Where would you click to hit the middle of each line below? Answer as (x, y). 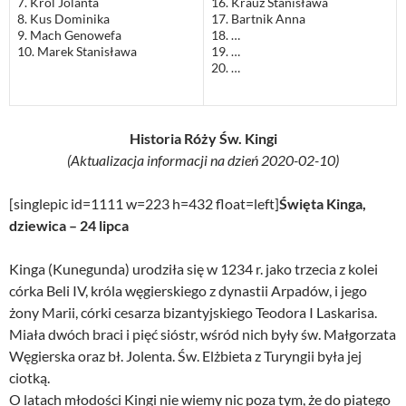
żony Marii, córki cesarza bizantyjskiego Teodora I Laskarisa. (193, 313)
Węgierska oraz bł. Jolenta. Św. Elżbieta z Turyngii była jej (185, 356)
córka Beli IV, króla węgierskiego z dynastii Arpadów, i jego (188, 291)
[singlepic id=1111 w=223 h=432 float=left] (144, 204)
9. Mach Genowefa (69, 35)
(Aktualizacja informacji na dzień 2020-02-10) (203, 160)
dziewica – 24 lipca (69, 226)
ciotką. (29, 378)
